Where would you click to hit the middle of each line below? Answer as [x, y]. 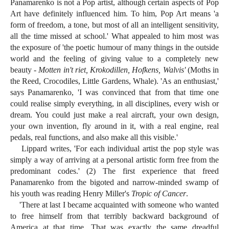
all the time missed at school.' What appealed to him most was [114, 36]
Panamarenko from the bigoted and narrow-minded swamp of [114, 182]
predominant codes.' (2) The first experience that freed [114, 171]
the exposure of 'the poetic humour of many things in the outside [114, 48]
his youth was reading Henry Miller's [71, 194]
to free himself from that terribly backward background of [114, 216]
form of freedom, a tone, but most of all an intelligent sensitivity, [114, 25]
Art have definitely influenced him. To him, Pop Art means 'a [114, 14]
